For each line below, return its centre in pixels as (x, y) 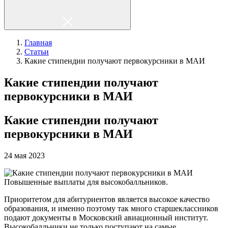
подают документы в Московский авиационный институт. (106, 217)
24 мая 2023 (24, 155)
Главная (38, 42)
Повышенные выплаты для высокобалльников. (86, 182)
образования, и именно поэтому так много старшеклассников (111, 208)
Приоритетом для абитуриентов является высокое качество (107, 199)
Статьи (37, 51)
